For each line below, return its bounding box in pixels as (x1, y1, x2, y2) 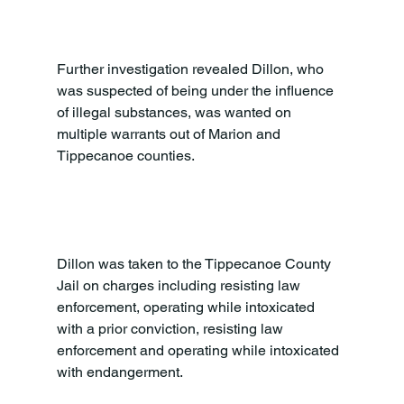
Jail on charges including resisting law (56, 276, 304, 294)
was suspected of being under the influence (56, 81, 337, 99)
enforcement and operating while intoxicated (56, 341, 343, 359)
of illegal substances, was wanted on (56, 103, 295, 121)
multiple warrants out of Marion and (56, 124, 284, 142)
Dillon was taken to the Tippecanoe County (56, 254, 335, 272)
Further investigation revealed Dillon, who (56, 60, 327, 78)
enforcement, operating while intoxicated (56, 298, 318, 316)
